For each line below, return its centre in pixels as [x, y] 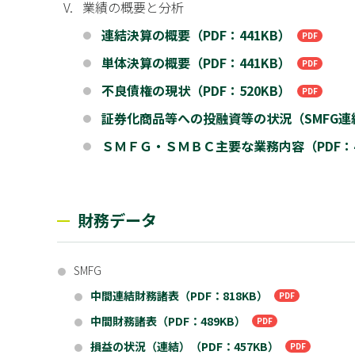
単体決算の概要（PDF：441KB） [196, 63]
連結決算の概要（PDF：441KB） [196, 35]
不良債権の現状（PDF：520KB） [196, 90]
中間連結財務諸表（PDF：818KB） [179, 296]
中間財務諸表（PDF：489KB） [168, 321]
